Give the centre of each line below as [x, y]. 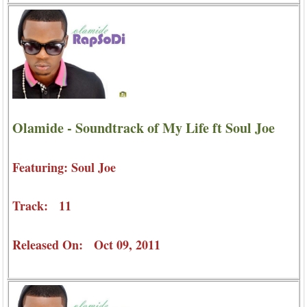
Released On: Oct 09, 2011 [86, 244]
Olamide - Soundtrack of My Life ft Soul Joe [144, 128]
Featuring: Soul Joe [64, 168]
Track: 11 [42, 206]
